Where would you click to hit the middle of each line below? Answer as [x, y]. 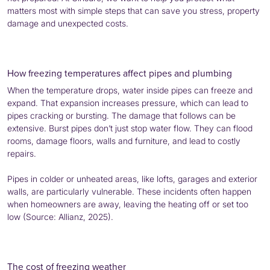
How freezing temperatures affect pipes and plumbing [120, 73]
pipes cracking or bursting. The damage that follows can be [121, 115]
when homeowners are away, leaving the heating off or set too [128, 204]
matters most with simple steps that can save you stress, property [133, 10]
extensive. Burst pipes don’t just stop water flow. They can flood [130, 128]
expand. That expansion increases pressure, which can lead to [128, 102]
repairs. [22, 153]
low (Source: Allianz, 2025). [60, 216]
